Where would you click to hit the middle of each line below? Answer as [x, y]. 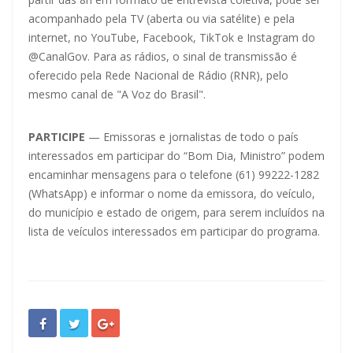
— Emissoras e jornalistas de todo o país [192, 136]
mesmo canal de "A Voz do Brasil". [117, 94]
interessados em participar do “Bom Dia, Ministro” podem [176, 155]
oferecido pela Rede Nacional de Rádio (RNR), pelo [158, 75]
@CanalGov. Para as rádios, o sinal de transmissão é [163, 56]
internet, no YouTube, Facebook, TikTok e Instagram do [172, 37]
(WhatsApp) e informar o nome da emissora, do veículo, [172, 193]
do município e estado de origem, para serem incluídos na [176, 212]
